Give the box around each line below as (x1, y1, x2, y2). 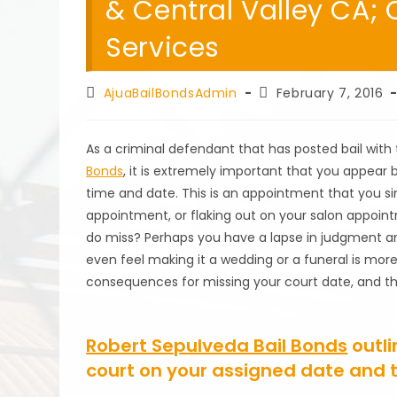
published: (258, 100, 326, 118)
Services (105, 29, 221, 66)
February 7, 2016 (276, 84, 384, 102)
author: (85, 100, 134, 118)
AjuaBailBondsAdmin (103, 84, 237, 102)
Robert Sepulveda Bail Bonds (86, 333, 348, 358)
